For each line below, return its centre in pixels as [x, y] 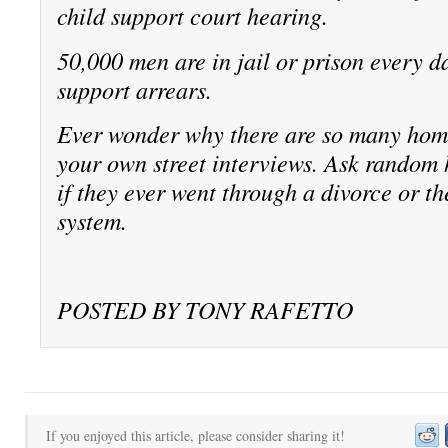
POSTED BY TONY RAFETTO [204, 310]
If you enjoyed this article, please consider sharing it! [195, 435]
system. [91, 221]
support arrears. [134, 89]
